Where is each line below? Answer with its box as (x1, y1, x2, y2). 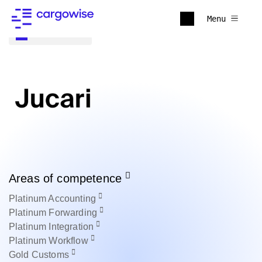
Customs (31, 250, 72, 260)
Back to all (32, 29, 85, 39)
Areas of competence (9, 172, 126, 185)
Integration (49, 222, 96, 232)
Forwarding (49, 208, 100, 218)
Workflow (49, 236, 91, 246)
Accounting (48, 194, 99, 204)
